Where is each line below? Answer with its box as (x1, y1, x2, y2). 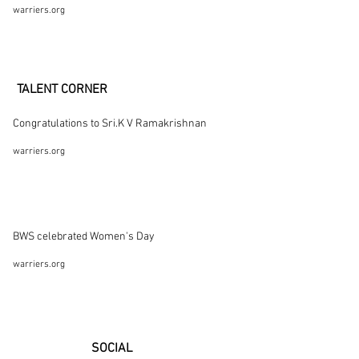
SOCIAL (91, 341, 132, 357)
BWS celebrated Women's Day (13, 230, 155, 244)
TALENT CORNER (17, 82, 107, 98)
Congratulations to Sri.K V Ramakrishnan (13, 117, 207, 131)
